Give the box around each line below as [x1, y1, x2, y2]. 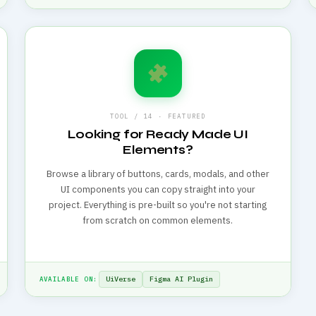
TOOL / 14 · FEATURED [109, 112, 206, 120]
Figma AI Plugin [150, 274, 214, 284]
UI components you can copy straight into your [60, 183, 255, 195]
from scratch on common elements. [83, 214, 233, 226]
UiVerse [106, 274, 136, 284]
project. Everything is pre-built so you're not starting [49, 199, 267, 211]
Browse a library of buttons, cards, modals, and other [46, 168, 269, 180]
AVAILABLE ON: [39, 274, 98, 283]
